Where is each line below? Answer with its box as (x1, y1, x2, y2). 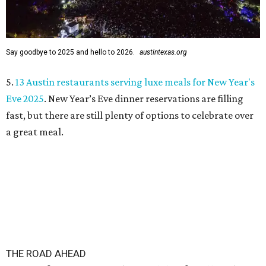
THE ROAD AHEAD (6, 248, 86, 259)
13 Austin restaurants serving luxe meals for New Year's (15, 76, 255, 88)
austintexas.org (140, 48, 187, 56)
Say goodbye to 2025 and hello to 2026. (6, 48, 135, 56)
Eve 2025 (6, 93, 44, 104)
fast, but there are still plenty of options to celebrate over (6, 109, 254, 121)
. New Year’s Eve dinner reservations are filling (44, 93, 243, 104)
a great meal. (6, 126, 64, 138)
